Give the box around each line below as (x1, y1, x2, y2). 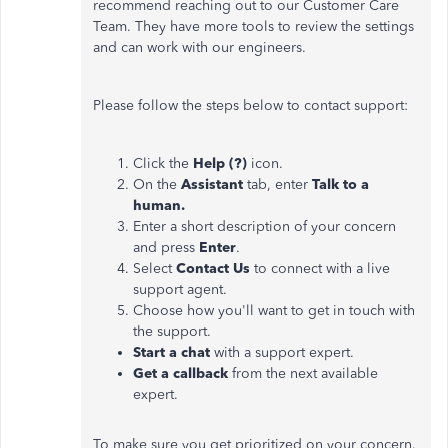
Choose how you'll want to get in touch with (133, 302, 415, 319)
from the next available (232, 365, 378, 382)
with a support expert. (214, 344, 354, 361)
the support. (133, 323, 211, 340)
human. (133, 197, 185, 214)
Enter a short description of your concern (133, 218, 396, 235)
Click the (133, 155, 189, 172)
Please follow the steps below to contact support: (93, 97, 408, 114)
